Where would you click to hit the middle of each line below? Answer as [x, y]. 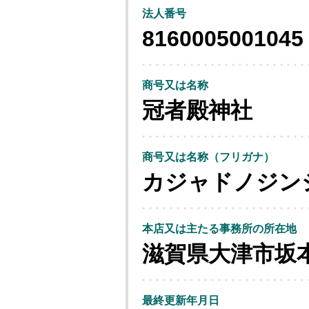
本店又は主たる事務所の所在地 [219, 229]
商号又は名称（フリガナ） [208, 157]
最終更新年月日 [181, 300]
